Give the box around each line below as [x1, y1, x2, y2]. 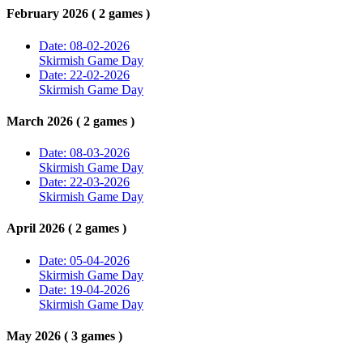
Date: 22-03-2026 [39, 175, 130, 190]
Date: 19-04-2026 [39, 282, 130, 297]
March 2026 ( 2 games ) [6, 113, 135, 128]
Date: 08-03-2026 [39, 146, 130, 160]
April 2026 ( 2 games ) [6, 221, 126, 236]
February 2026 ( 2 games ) [6, 6, 150, 21]
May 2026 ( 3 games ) [6, 328, 122, 343]
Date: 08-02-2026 [39, 38, 130, 53]
